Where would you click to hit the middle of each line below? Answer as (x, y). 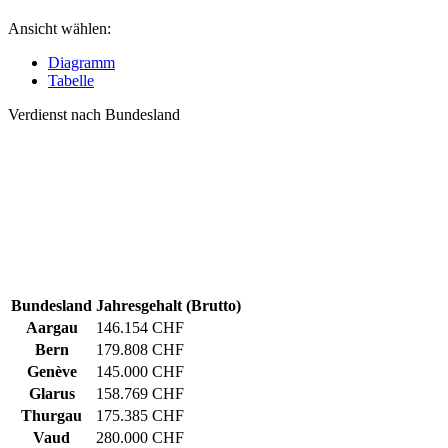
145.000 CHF (140, 372)
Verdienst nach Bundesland (94, 115)
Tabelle (71, 81)
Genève (51, 372)
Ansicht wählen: (59, 29)
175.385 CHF (140, 416)
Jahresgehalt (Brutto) (168, 306)
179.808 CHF (140, 350)
